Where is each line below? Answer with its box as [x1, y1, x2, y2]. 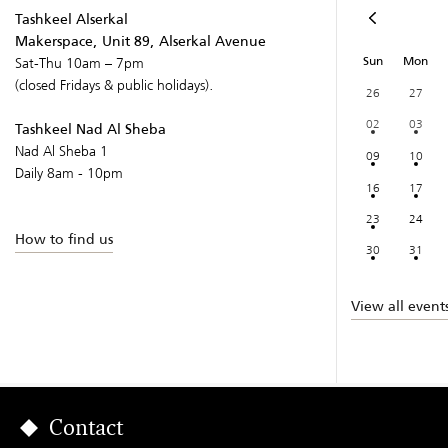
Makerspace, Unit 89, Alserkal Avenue [15, 29, 266, 52]
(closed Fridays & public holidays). [15, 73, 214, 96]
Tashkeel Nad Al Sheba [15, 117, 166, 140]
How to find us [15, 227, 113, 250]
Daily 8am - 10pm [15, 161, 123, 184]
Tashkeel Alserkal [15, 7, 128, 30]
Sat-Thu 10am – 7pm [15, 51, 144, 74]
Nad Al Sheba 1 [15, 139, 108, 162]
